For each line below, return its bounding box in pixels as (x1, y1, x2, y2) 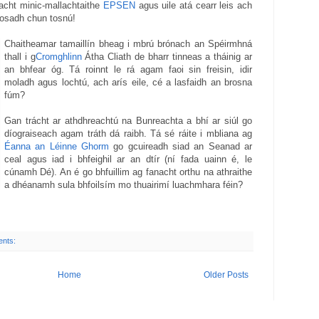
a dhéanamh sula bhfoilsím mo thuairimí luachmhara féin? (4, 179, 243, 191)
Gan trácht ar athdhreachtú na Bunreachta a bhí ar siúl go (4, 115, 252, 127)
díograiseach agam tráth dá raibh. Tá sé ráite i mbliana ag (4, 128, 252, 140)
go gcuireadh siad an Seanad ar (109, 141, 252, 152)
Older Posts (204, 270, 249, 281)
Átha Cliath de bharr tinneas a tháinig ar (81, 51, 253, 63)
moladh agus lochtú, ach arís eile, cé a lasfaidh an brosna (4, 77, 252, 88)
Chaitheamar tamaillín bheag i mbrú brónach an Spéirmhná (4, 38, 252, 50)
